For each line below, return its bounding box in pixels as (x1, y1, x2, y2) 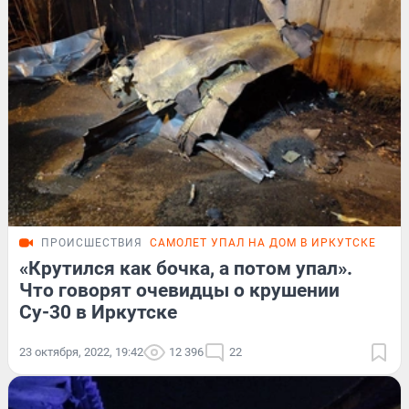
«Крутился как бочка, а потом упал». (19, 257, 352, 279)
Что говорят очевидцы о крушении (19, 278, 340, 301)
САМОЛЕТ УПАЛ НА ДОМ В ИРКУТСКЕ (150, 236, 376, 249)
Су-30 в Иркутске (19, 300, 177, 323)
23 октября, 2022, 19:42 (19, 344, 143, 359)
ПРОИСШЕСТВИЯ (41, 236, 142, 249)
